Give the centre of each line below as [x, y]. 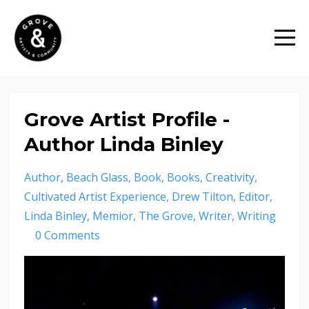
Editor [254, 197]
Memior [113, 216]
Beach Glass [97, 177]
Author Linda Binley [124, 144]
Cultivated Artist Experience [95, 197]
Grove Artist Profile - [127, 119]
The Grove [166, 216]
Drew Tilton [202, 197]
